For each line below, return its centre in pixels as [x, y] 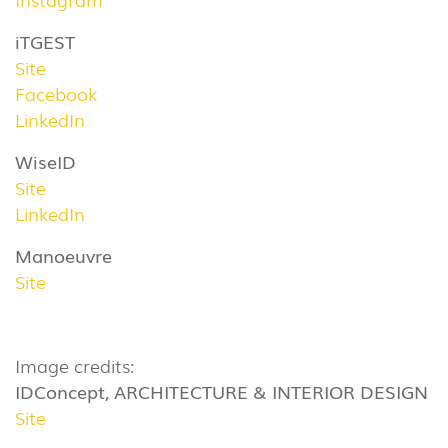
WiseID [45, 161]
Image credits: [74, 365]
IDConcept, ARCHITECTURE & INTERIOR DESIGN [221, 391]
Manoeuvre [63, 255]
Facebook [56, 93]
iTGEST [45, 41]
